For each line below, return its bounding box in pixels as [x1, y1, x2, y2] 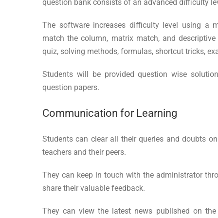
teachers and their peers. [42, 147, 126, 157]
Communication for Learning [42, 107, 177, 119]
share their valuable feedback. [42, 183, 145, 193]
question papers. [42, 82, 99, 92]
